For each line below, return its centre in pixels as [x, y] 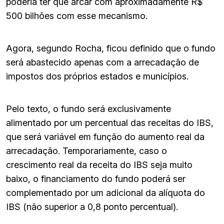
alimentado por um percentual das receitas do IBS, [110, 122]
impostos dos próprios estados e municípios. [97, 76]
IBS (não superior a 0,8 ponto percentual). [92, 206]
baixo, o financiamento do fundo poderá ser [96, 178]
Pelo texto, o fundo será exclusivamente [88, 108]
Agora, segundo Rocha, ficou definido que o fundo [111, 48]
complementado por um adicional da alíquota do [105, 192]
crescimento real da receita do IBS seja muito [99, 164]
